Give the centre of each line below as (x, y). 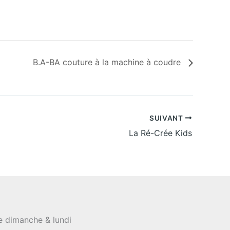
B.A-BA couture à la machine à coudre (108, 62)
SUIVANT (167, 118)
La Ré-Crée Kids (160, 133)
